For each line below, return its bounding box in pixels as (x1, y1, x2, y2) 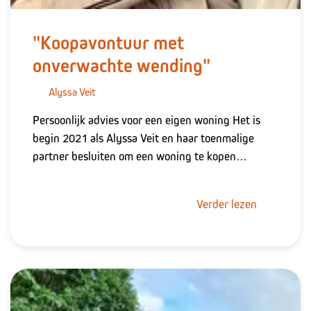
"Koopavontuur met (33, 31, 184, 54)
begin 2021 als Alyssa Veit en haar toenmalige (33, 131, 254, 146)
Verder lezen (196, 197, 260, 212)
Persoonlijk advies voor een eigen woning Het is (33, 113, 260, 128)
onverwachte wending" (33, 54, 210, 77)
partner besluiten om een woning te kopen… (33, 149, 247, 164)
